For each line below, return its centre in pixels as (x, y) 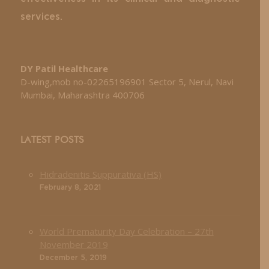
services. (41, 17)
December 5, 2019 (73, 257)
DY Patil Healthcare (64, 68)
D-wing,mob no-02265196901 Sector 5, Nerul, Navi (127, 81)
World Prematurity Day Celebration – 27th (126, 231)
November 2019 (74, 244)
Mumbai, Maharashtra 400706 (82, 95)
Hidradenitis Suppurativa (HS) (100, 174)
